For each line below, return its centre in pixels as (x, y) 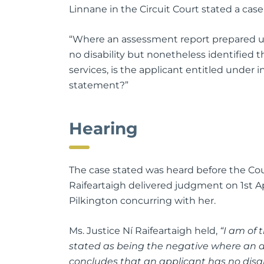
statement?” (99, 85)
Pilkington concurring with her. (142, 201)
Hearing (103, 128)
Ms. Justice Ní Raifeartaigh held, (144, 231)
